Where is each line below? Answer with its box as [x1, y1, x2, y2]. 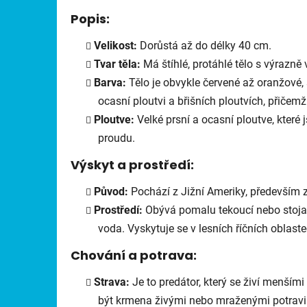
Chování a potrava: [71, 246, 197, 264]
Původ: [94, 184, 128, 198]
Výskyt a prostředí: [71, 156, 194, 173]
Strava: [94, 275, 130, 288]
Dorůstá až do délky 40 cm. [137, 38, 271, 52]
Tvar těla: [94, 57, 140, 71]
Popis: [71, 10, 110, 27]
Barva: [94, 75, 126, 89]
